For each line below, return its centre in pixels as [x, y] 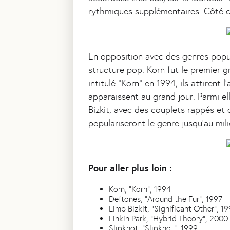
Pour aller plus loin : [130, 168]
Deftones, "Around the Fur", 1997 [166, 199]
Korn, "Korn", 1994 [140, 189]
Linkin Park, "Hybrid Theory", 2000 [168, 219]
